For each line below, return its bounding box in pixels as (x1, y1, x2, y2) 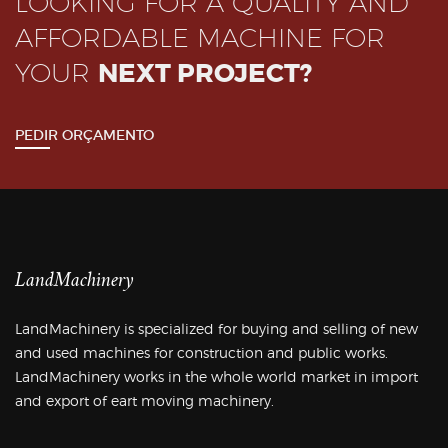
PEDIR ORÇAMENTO (15, 125, 154, 144)
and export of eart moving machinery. (15, 391, 274, 409)
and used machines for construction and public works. (15, 343, 388, 361)
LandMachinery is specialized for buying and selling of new (15, 319, 418, 337)
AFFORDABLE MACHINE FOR (15, 21, 385, 53)
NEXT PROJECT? (98, 56, 312, 90)
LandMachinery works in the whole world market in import (15, 367, 418, 385)
